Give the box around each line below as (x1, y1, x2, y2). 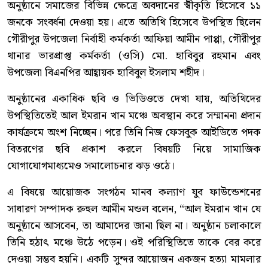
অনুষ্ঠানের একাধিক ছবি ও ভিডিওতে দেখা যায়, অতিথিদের (7, 90, 261, 108)
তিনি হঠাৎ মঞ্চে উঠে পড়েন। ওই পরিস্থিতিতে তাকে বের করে (7, 233, 261, 251)
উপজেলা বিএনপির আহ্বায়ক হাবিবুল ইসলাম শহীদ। (7, 63, 204, 81)
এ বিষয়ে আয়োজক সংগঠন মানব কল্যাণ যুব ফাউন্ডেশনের (7, 183, 261, 201)
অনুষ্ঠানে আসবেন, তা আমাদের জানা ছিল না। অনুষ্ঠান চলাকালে (7, 217, 261, 234)
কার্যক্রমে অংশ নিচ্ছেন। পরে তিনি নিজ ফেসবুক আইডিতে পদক (7, 123, 261, 141)
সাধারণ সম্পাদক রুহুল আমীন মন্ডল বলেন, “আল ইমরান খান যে (7, 200, 261, 218)
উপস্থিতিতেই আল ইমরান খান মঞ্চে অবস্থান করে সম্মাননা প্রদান (7, 106, 261, 124)
